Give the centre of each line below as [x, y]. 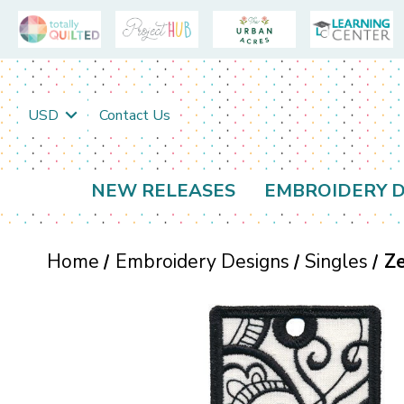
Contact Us [134, 115]
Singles [337, 262]
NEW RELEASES [163, 191]
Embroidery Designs [202, 262]
